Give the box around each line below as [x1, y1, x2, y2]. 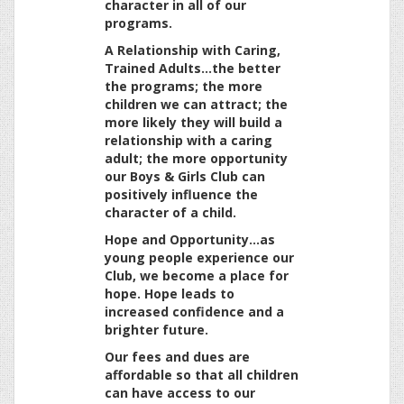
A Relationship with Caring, [105, 41, 280, 60]
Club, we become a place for [105, 267, 289, 285]
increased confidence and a [105, 303, 284, 321]
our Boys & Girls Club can [105, 168, 265, 186]
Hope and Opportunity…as [105, 231, 275, 249]
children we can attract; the [105, 96, 288, 114]
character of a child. [105, 204, 236, 222]
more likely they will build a [105, 114, 282, 132]
